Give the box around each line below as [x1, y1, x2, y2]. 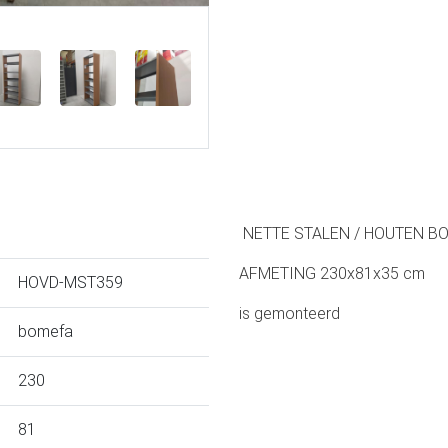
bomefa [18, 322, 73, 342]
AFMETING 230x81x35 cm [239, 264, 429, 284]
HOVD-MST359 [18, 273, 123, 293]
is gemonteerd [239, 304, 344, 324]
